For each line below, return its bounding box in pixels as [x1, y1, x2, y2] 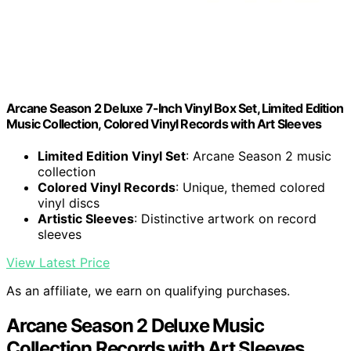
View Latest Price [6, 255, 110, 271]
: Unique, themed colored [175, 179, 325, 196]
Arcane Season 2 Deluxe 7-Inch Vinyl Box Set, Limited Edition [6, 100, 344, 117]
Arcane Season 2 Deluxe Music [6, 314, 264, 338]
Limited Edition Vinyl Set [38, 148, 186, 165]
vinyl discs [38, 195, 100, 212]
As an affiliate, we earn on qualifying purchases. [6, 283, 290, 299]
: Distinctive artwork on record [134, 211, 317, 227]
